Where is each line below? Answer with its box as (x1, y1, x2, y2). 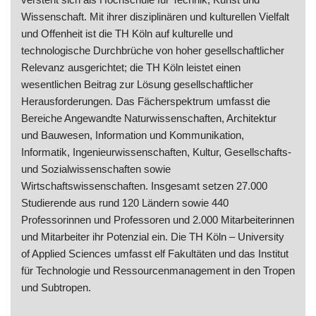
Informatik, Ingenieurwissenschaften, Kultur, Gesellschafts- (21, 146, 291, 159)
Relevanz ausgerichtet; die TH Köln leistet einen (21, 61, 241, 74)
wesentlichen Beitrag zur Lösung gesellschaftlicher (21, 78, 253, 91)
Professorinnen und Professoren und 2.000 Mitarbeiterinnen (21, 214, 294, 226)
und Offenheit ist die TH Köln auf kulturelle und (21, 28, 233, 40)
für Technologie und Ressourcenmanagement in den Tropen (21, 265, 295, 277)
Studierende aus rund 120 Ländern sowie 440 (21, 197, 229, 209)
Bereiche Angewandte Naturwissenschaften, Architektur (21, 112, 276, 125)
